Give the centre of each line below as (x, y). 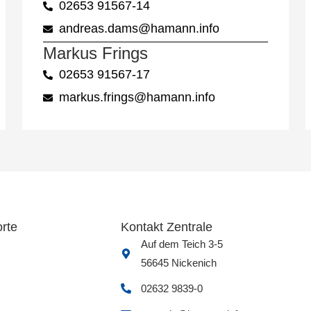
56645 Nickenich (178, 263)
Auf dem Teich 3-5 (182, 244)
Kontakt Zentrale (167, 227)
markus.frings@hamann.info (137, 98)
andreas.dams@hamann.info (139, 29)
